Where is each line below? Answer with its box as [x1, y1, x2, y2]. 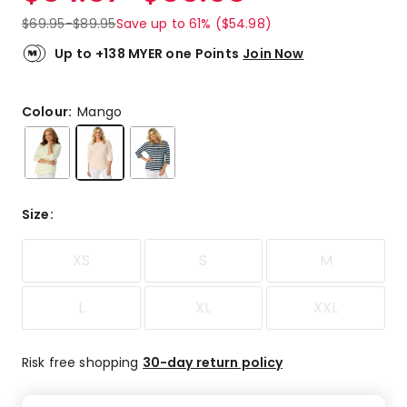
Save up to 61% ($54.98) [115, 14, 272, 33]
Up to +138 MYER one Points [55, 44, 240, 63]
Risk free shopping [22, 352, 143, 372]
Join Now [243, 44, 304, 63]
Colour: [22, 102, 78, 121]
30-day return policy [142, 352, 283, 372]
